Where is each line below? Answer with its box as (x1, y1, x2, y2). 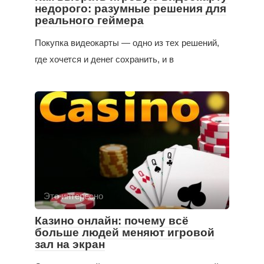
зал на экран (35, 237, 105, 250)
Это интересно (44, 190, 103, 201)
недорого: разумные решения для (35, 2, 226, 15)
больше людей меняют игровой (35, 226, 214, 239)
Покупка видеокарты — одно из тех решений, (35, 37, 219, 48)
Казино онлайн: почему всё (35, 214, 189, 227)
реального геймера (35, 14, 144, 27)
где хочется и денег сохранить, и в (35, 54, 174, 64)
